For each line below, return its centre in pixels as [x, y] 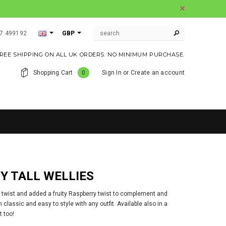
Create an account [157, 73]
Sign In [112, 73]
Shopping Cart [53, 73]
